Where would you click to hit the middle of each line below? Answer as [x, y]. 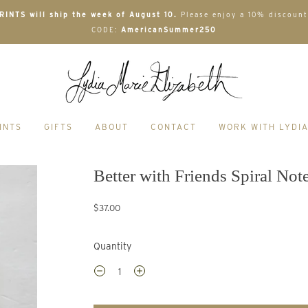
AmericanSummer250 [169, 30]
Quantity [112, 246]
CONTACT [174, 127]
